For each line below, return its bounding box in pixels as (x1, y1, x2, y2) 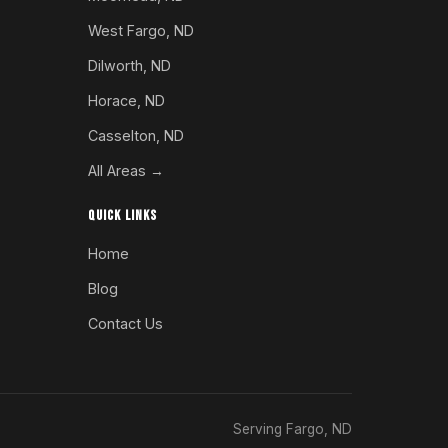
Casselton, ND (88, 126, 184, 144)
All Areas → (88, 161, 164, 179)
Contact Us (88, 314, 163, 332)
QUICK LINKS (88, 206, 158, 224)
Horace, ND (88, 91, 165, 109)
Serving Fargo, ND (233, 420, 352, 437)
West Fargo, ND (88, 21, 194, 39)
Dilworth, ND (88, 56, 171, 74)
